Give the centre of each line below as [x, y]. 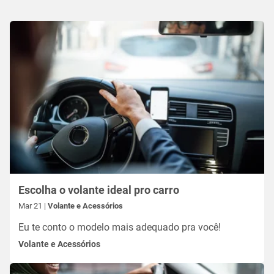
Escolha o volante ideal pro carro [124, 190]
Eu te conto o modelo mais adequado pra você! [120, 228]
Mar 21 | [33, 206]
